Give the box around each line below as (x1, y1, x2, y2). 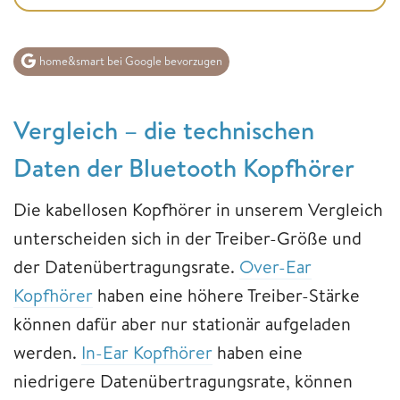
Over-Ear (239, 254, 312, 279)
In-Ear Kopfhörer (81, 340, 212, 365)
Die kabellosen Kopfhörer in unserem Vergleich (13, 197, 383, 222)
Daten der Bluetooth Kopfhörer (13, 150, 354, 186)
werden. (13, 340, 81, 365)
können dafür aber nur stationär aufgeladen (13, 312, 351, 337)
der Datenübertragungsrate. (13, 254, 239, 279)
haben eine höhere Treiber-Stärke (93, 283, 360, 308)
